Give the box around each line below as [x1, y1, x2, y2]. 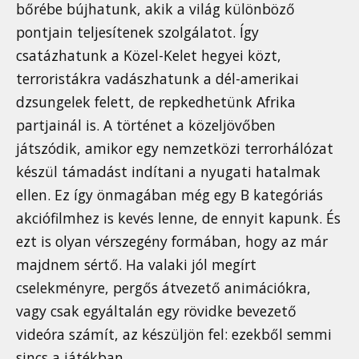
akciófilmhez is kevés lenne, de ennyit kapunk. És [16, 208, 341, 228]
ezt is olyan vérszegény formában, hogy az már [16, 232, 328, 252]
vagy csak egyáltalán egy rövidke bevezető [16, 301, 296, 321]
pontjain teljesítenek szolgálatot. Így [16, 22, 259, 42]
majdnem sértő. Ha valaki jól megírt [16, 255, 256, 275]
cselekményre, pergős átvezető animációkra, [16, 278, 311, 298]
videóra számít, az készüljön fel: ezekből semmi [16, 325, 332, 345]
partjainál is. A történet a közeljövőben [16, 115, 276, 135]
